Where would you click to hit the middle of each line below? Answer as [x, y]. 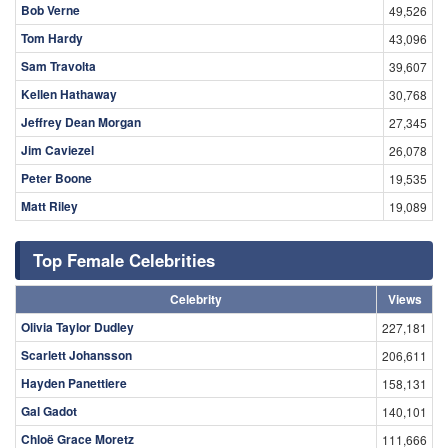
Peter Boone [56, 178]
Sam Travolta [58, 66]
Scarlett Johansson [76, 355]
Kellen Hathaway [69, 94]
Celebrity [196, 299]
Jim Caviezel [57, 150]
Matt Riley [49, 206]
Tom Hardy [52, 38]
